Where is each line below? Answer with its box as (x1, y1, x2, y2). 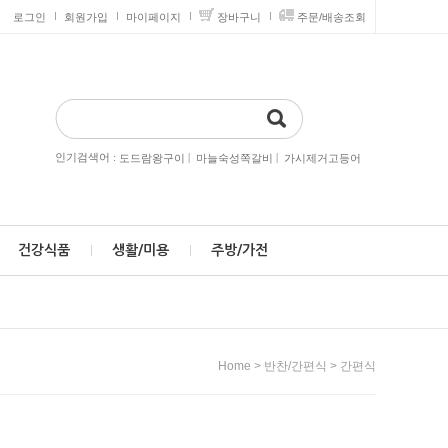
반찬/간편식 (264, 359, 327, 374)
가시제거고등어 (284, 152, 361, 165)
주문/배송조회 (297, 11, 366, 23)
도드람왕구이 (119, 152, 185, 165)
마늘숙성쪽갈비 (196, 152, 273, 165)
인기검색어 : (55, 151, 119, 163)
